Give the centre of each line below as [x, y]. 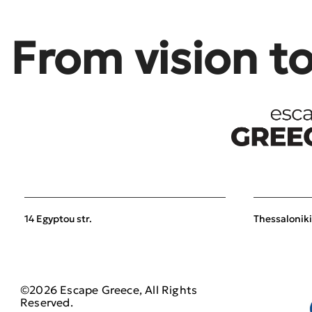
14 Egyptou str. [58, 219]
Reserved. [47, 303]
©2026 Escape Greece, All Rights [109, 290]
